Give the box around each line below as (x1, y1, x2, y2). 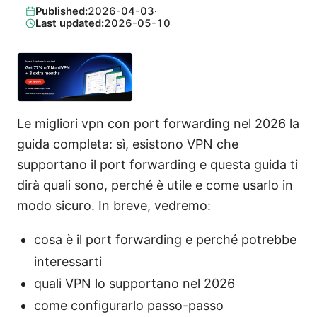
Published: (35, 4, 88, 18)
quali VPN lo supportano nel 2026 (34, 275, 235, 291)
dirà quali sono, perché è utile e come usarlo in (17, 177, 293, 192)
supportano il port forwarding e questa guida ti (17, 156, 298, 172)
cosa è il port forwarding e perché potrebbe (34, 231, 296, 247)
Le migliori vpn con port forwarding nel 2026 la (17, 115, 299, 131)
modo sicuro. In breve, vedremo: (17, 197, 211, 213)
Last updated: (35, 16, 104, 30)
